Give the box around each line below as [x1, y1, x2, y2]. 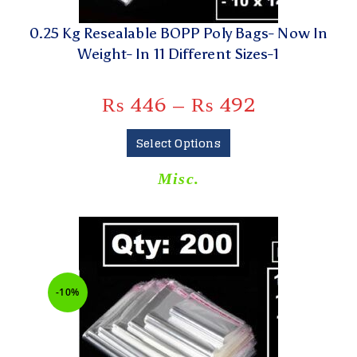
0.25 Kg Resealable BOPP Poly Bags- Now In [29, 24, 328, 42]
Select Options [136, 133, 221, 153]
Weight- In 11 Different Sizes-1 [77, 45, 280, 63]
